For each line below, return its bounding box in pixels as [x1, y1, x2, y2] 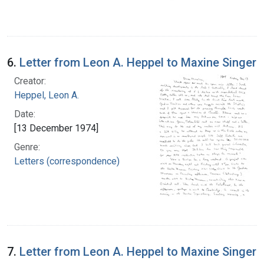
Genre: [14, 141, 40, 153]
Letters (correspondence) [14, 155, 120, 167]
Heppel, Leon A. [14, 89, 79, 101]
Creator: [14, 75, 46, 87]
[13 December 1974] [14, 122, 98, 134]
